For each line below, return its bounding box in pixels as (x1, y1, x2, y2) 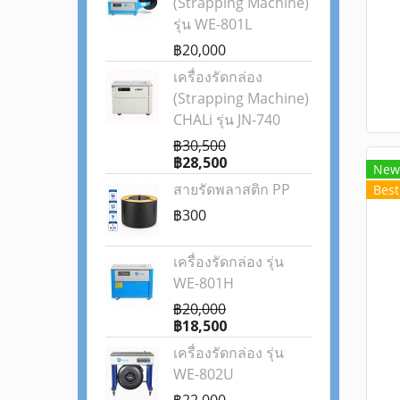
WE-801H (173, 272, 234, 293)
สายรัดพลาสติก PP (173, 179, 290, 199)
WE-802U (173, 363, 234, 384)
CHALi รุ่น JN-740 (173, 109, 280, 129)
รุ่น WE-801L (173, 13, 252, 34)
